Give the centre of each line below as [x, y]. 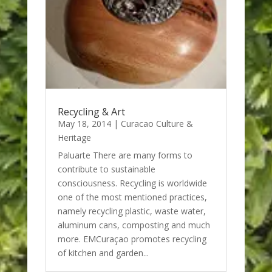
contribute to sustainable [106, 169]
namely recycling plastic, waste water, [131, 211]
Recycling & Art [91, 112]
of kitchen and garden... [103, 253]
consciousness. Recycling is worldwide [132, 183]
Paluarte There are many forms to [125, 155]
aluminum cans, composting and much [134, 225]
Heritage [74, 138]
